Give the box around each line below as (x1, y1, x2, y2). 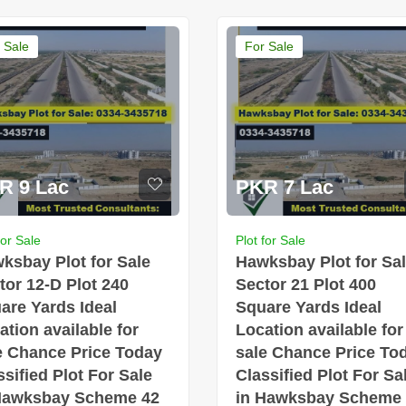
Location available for (236, 320, 403, 339)
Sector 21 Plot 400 (236, 275, 376, 294)
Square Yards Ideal (236, 297, 382, 316)
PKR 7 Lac (236, 175, 333, 198)
